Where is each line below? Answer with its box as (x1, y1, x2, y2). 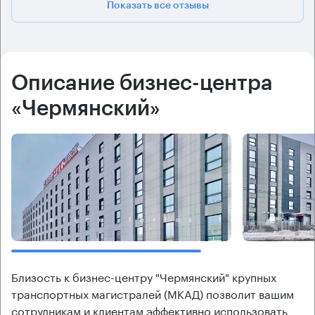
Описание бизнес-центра (11, 72, 273, 94)
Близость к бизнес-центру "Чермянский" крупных (11, 266, 276, 285)
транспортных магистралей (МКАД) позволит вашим (11, 283, 294, 302)
